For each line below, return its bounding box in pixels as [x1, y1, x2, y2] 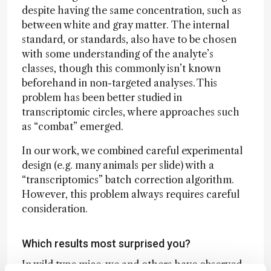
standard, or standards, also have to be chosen [22, 33, 237, 45]
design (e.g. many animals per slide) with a [22, 159, 214, 171]
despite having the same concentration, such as [22, 4, 241, 16]
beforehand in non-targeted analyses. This [22, 77, 217, 89]
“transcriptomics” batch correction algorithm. [22, 174, 234, 186]
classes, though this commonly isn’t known [22, 62, 221, 74]
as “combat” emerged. [22, 120, 131, 132]
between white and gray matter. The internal [22, 19, 229, 31]
